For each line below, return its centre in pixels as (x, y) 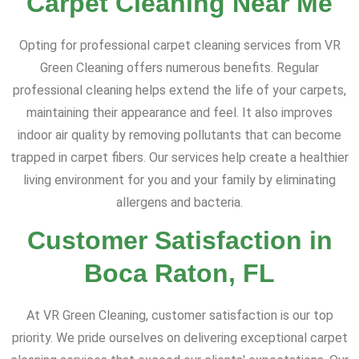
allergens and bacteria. (179, 203)
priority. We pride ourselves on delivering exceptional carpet (179, 338)
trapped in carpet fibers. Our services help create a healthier (179, 158)
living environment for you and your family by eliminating (179, 180)
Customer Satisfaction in (179, 241)
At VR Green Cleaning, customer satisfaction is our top (179, 316)
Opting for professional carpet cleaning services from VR (179, 46)
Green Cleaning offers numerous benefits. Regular (179, 68)
